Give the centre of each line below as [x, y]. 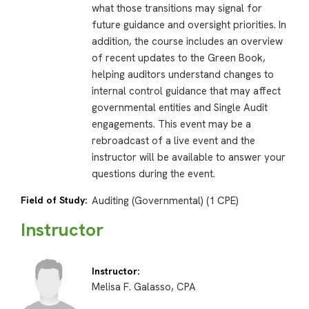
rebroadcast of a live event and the [173, 141]
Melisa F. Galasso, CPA [143, 287]
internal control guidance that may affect [186, 91]
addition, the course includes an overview [187, 42]
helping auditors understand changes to [182, 75]
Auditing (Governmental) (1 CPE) [165, 201]
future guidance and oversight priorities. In [189, 25]
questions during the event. [153, 174]
